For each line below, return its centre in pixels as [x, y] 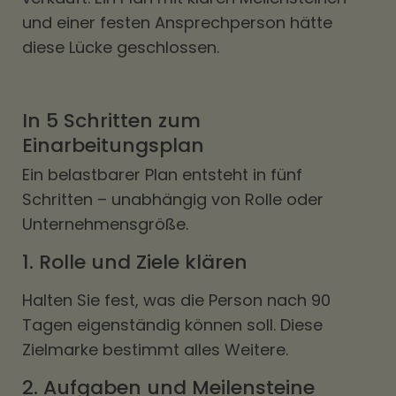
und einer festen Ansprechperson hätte [177, 23]
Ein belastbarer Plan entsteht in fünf [162, 175]
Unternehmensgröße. [105, 224]
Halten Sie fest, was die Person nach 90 [176, 300]
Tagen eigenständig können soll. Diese [172, 325]
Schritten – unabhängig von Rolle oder [173, 199]
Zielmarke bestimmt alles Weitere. [155, 350]
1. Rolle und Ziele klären [135, 262]
